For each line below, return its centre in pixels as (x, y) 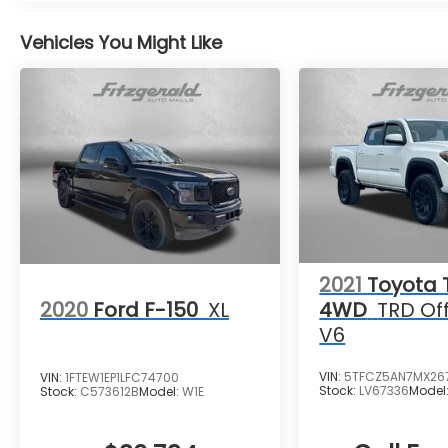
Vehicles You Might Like (121, 43)
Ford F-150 (145, 309)
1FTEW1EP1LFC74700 (122, 378)
